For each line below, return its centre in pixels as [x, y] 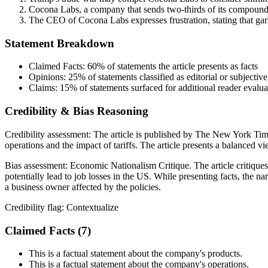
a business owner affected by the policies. [83, 187]
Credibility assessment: [49, 134]
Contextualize [92, 207]
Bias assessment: [37, 165]
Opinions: [48, 77]
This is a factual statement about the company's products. [135, 254]
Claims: [44, 88]
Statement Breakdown [60, 43]
